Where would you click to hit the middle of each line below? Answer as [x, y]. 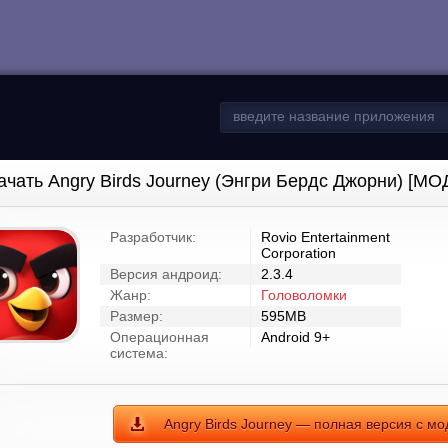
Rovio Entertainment [325, 237]
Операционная [159, 337]
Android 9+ [295, 337]
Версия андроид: [166, 274]
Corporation [298, 253]
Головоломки [304, 295]
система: [139, 353]
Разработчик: [153, 237]
